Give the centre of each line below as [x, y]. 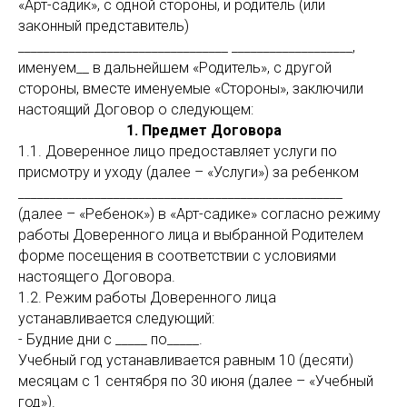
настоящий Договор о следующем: [136, 109]
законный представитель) [104, 26]
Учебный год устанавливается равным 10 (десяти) [186, 360]
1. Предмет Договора [203, 130]
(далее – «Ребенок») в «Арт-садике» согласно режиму [199, 214]
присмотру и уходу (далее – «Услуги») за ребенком [189, 172]
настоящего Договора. [97, 277]
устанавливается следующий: [116, 318]
